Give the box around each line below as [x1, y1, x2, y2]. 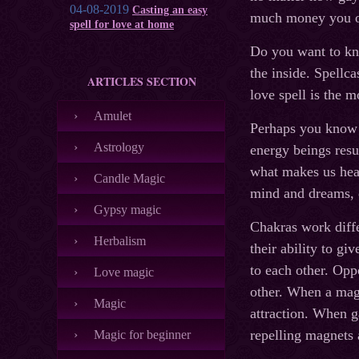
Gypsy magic [94, 203, 161, 216]
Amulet [94, 109, 131, 123]
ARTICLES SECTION [87, 73, 196, 90]
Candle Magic [94, 171, 165, 185]
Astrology [94, 140, 144, 154]
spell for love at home [70, 18, 174, 30]
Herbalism [94, 234, 146, 248]
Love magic [94, 265, 154, 279]
